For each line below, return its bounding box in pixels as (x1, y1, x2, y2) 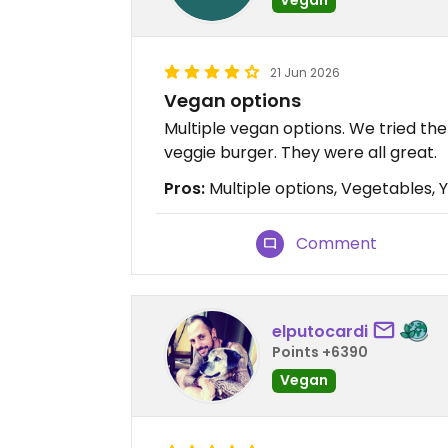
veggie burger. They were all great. (164, 141, 437, 164)
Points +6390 (272, 341, 368, 362)
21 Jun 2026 (270, 64, 340, 81)
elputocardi (272, 319, 368, 343)
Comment (296, 232, 378, 255)
